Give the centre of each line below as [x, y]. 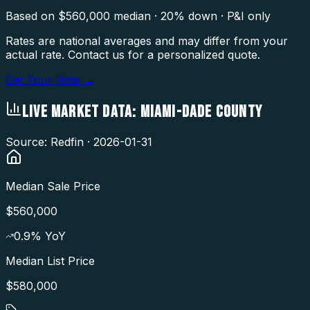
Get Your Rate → [50, 79]
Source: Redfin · [49, 142]
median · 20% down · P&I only [190, 16]
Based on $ [36, 16]
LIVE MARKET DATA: [81, 111]
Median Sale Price [53, 186]
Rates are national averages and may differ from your [147, 40]
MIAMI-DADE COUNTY [201, 111]
